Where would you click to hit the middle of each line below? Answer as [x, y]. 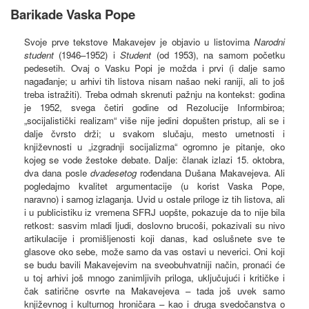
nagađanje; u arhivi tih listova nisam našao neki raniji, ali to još [154, 81]
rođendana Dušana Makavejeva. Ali [211, 172]
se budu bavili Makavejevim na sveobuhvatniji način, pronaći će [154, 264]
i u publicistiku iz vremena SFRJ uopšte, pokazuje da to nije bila [154, 212]
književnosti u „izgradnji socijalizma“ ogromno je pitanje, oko [154, 146]
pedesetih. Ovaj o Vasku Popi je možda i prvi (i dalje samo [154, 68]
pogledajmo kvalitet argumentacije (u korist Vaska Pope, [154, 186]
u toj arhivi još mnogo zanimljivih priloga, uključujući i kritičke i [154, 277]
